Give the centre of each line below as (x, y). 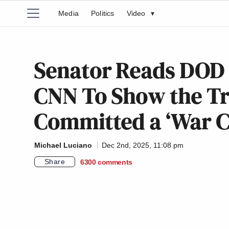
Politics (103, 13)
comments (115, 162)
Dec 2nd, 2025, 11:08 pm (143, 145)
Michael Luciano (63, 145)
